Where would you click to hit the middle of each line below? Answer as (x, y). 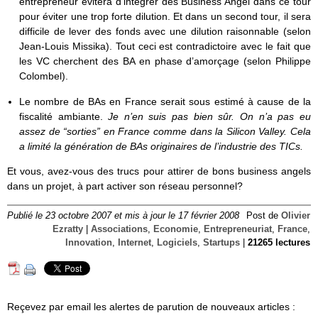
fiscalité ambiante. (64, 116)
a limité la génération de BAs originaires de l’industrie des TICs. (161, 146)
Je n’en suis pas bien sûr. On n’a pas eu (210, 116)
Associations (119, 229)
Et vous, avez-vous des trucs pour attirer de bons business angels (159, 171)
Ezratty (68, 229)
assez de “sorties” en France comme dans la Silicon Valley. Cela (165, 131)
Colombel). (43, 76)
